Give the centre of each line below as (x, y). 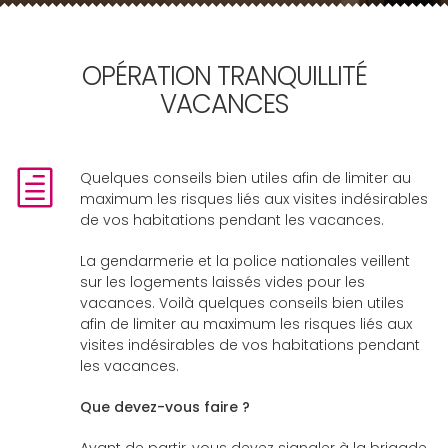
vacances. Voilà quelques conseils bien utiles (242, 303)
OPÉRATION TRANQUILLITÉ (224, 76)
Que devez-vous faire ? (169, 407)
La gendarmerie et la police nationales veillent (245, 261)
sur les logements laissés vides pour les (222, 282)
